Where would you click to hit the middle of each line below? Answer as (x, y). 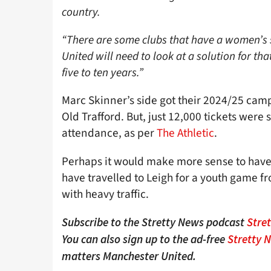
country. (81, 12)
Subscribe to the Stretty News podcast (154, 222)
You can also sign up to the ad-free (145, 239)
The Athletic (185, 133)
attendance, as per (109, 133)
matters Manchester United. (130, 256)
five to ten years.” (103, 73)
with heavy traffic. (105, 194)
